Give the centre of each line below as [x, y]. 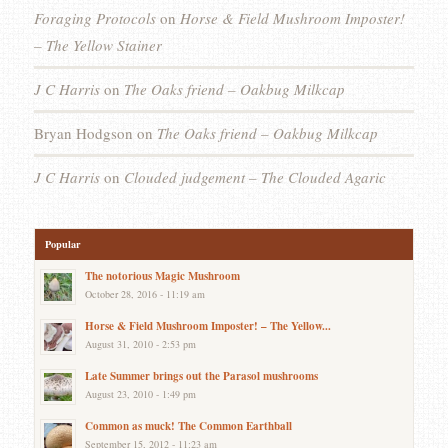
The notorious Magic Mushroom [162, 275]
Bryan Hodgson [83, 132]
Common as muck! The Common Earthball [188, 425]
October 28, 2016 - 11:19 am [144, 293]
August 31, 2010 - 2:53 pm [140, 343]
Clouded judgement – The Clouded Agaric [254, 176]
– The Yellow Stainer [97, 44]
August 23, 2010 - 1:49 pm [140, 393]
